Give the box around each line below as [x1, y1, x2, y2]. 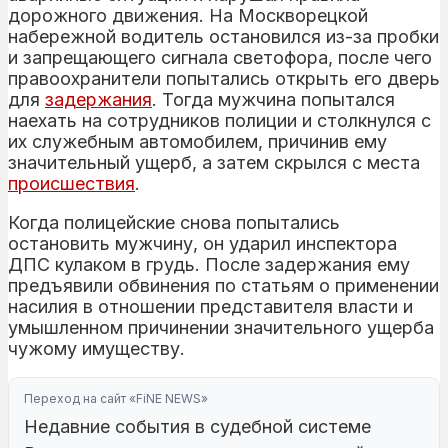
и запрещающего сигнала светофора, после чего [8, 46, 432, 68]
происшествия [8, 172, 135, 194]
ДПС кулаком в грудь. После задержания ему [8, 253, 410, 275]
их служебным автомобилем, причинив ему [8, 130, 387, 152]
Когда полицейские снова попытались [8, 211, 340, 233]
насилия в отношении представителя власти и [8, 295, 413, 317]
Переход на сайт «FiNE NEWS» [24, 390, 208, 406]
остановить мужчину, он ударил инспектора [8, 232, 397, 254]
